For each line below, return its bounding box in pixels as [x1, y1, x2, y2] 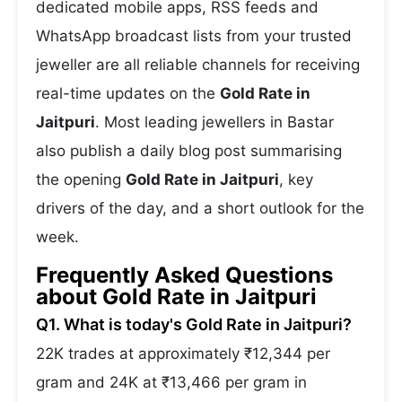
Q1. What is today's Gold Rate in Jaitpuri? [36, 315, 352, 334]
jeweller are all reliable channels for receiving [36, 56, 360, 74]
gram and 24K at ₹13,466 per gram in [36, 373, 307, 391]
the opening [36, 170, 126, 188]
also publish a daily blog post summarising [36, 142, 342, 160]
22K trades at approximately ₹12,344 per [36, 345, 330, 363]
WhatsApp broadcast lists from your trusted [36, 27, 352, 45]
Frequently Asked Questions [36, 262, 333, 288]
